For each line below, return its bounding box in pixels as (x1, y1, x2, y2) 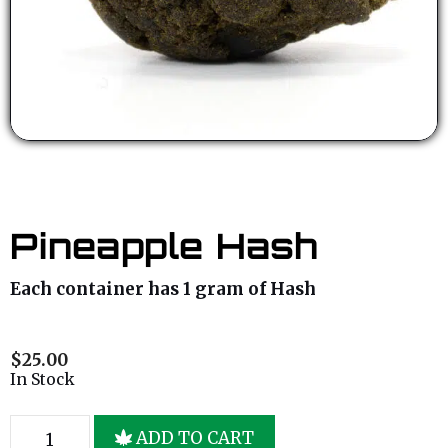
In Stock (10, 370, 75, 390)
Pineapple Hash (10, 224, 318, 269)
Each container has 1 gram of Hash (10, 278, 316, 301)
